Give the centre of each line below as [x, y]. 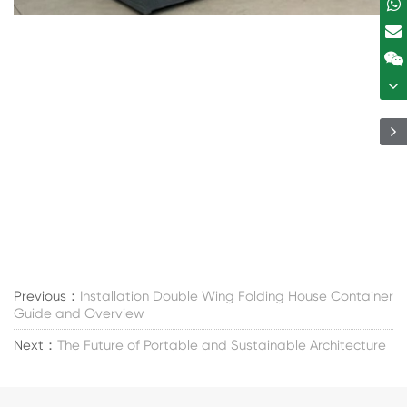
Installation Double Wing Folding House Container [237, 297]
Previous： [47, 297]
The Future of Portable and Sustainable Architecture [222, 346]
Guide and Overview [79, 314]
